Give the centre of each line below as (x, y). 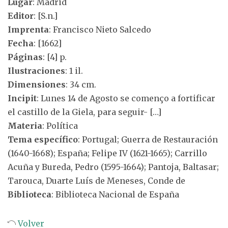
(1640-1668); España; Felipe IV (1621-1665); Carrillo (107, 153)
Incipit (22, 98)
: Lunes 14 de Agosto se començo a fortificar (126, 98)
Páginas (25, 57)
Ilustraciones (36, 71)
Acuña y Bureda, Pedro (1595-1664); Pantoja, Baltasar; (113, 167)
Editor (21, 16)
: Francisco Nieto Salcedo (100, 30)
